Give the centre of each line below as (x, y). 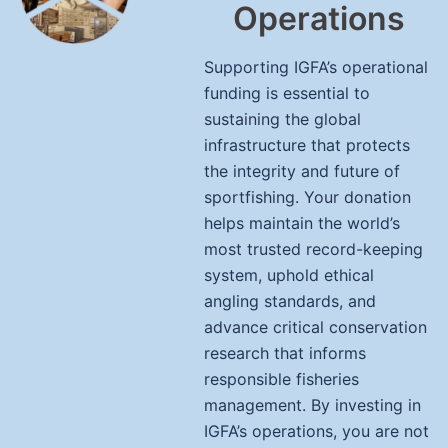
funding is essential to (287, 93)
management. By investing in (312, 405)
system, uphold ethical (289, 275)
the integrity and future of (302, 171)
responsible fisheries (281, 379)
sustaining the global (282, 119)
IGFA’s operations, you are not (316, 431)
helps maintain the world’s (302, 223)
